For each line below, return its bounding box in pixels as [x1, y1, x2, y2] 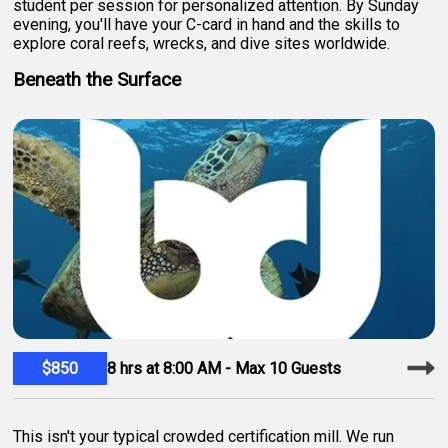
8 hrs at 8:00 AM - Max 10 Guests [107, 358, 342, 378]
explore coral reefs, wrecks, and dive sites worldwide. [13, 33, 391, 53]
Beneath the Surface [13, 68, 182, 91]
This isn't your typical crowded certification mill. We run [13, 426, 395, 446]
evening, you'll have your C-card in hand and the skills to [13, 14, 401, 34]
